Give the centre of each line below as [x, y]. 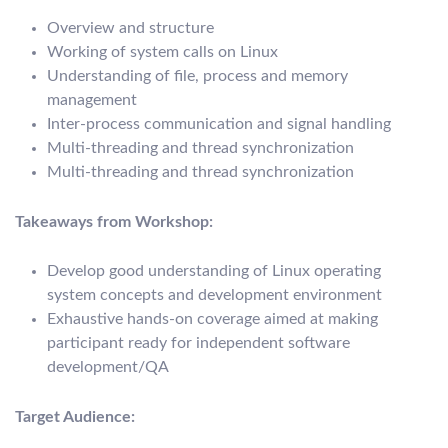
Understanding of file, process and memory [197, 76]
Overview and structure [130, 28]
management [92, 100]
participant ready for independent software [198, 343]
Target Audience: [75, 416]
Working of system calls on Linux [162, 52]
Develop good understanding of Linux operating [214, 271]
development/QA [108, 367]
